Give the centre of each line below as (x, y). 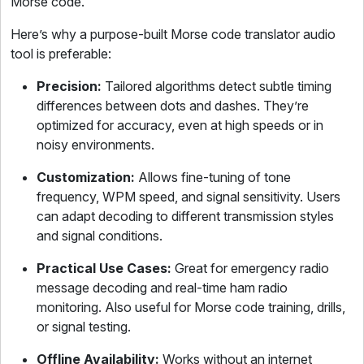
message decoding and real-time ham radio (162, 288)
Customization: (87, 177)
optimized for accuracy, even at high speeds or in (180, 125)
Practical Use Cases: (104, 268)
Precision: (69, 86)
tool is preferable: (61, 54)
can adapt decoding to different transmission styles (185, 216)
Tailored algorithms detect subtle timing (217, 86)
